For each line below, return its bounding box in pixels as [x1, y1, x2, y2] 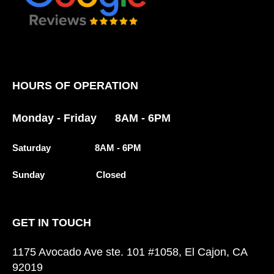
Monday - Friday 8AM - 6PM [12, 111, 171, 124]
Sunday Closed [12, 169, 126, 180]
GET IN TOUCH [12, 216, 91, 229]
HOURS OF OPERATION [12, 79, 138, 92]
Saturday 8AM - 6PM [12, 142, 141, 153]
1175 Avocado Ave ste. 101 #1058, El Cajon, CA [12, 245, 247, 258]
